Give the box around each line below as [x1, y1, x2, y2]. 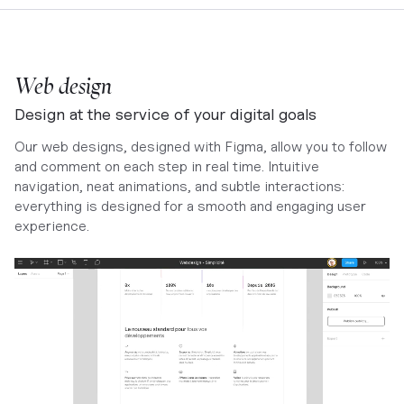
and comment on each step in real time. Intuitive [14, 158, 319, 175]
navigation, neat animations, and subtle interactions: [14, 178, 344, 195]
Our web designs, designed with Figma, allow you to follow [14, 138, 387, 155]
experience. [14, 217, 89, 234]
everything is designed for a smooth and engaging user [14, 197, 366, 215]
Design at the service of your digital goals [14, 105, 317, 124]
